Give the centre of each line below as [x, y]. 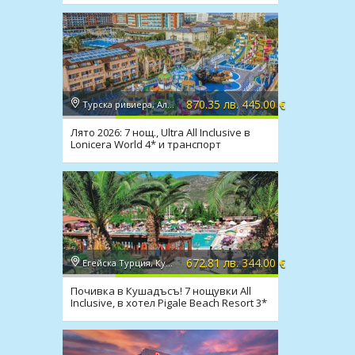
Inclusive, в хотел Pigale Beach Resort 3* [168, 303]
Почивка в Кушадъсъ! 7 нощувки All [160, 291]
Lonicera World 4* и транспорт [145, 144]
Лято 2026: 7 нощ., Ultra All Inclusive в [160, 132]
